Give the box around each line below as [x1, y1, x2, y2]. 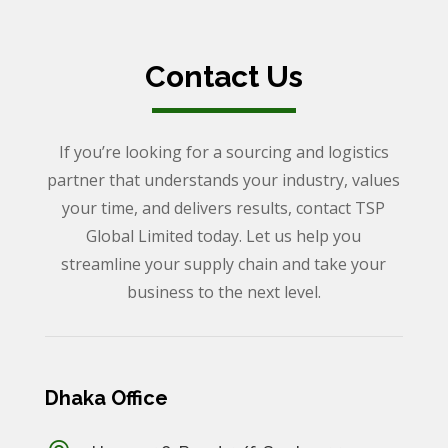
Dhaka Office [44, 386, 168, 411]
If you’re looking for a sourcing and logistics [58, 141, 389, 164]
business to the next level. [126, 281, 321, 304]
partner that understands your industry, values [47, 169, 401, 192]
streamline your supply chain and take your [61, 253, 387, 276]
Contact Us [144, 59, 303, 95]
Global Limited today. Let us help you [86, 225, 362, 248]
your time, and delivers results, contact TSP [62, 197, 386, 220]
